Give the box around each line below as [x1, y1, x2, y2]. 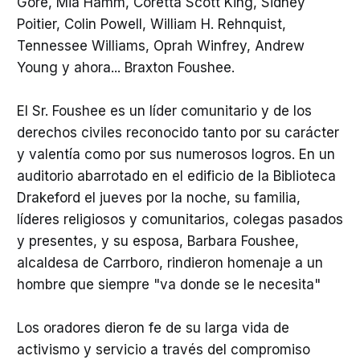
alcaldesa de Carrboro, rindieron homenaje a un [16, 254, 323, 271]
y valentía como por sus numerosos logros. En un [16, 145, 335, 162]
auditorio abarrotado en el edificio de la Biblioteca [16, 167, 336, 184]
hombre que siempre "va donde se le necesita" [16, 276, 321, 292]
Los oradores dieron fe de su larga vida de [16, 320, 289, 337]
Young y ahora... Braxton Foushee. [16, 59, 235, 76]
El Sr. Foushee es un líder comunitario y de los [16, 102, 312, 119]
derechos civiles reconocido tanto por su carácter [16, 124, 339, 141]
